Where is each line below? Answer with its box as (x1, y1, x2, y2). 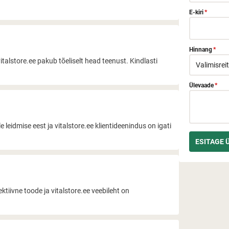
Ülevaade (189, 82, 214, 89)
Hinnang (189, 46, 213, 53)
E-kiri (189, 9, 204, 16)
